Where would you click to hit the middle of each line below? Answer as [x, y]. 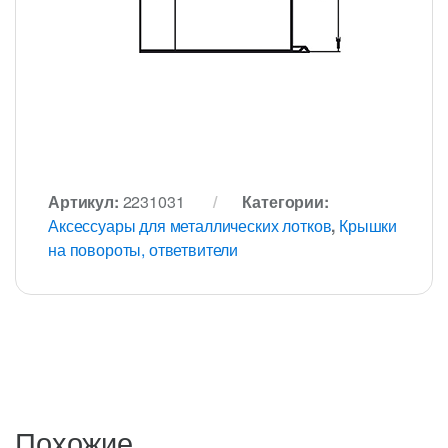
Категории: [285, 202]
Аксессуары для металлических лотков [190, 226]
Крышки [368, 226]
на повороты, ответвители [143, 250]
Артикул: [85, 202]
